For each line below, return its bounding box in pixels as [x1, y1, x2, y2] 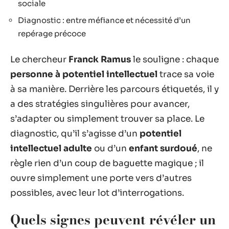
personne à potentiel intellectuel [10, 68, 157, 80]
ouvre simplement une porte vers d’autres [10, 172, 192, 184]
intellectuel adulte [10, 143, 92, 154]
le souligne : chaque [131, 54, 219, 65]
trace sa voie [157, 68, 214, 80]
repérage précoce [18, 29, 86, 38]
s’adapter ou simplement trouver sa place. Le [10, 113, 204, 124]
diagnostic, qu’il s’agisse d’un [10, 128, 140, 139]
